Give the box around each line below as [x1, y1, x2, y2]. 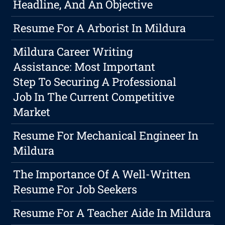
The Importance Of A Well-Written [13, 167, 191, 182]
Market [13, 104, 51, 120]
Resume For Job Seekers [13, 182, 138, 197]
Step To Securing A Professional [13, 74, 177, 89]
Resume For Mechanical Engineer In [13, 128, 199, 143]
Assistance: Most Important [13, 59, 156, 74]
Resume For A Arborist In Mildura [13, 21, 186, 36]
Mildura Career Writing [13, 44, 133, 59]
